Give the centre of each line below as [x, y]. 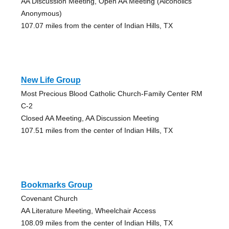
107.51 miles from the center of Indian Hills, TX [97, 130]
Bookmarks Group [56, 185]
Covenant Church [49, 198]
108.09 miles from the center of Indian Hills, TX [97, 223]
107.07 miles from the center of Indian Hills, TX [97, 25]
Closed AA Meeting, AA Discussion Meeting [90, 118]
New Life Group [51, 80]
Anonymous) [41, 13]
